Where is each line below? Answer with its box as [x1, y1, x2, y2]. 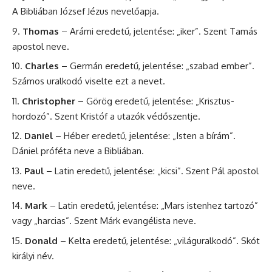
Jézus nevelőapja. [85, 5, 159, 18]
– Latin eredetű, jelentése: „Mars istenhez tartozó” [47, 200, 258, 212]
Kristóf [81, 110, 107, 122]
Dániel [12, 145, 38, 157]
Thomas [22, 25, 59, 37]
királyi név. [12, 250, 54, 262]
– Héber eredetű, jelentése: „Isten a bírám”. [53, 130, 236, 142]
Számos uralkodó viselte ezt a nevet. [12, 75, 165, 87]
